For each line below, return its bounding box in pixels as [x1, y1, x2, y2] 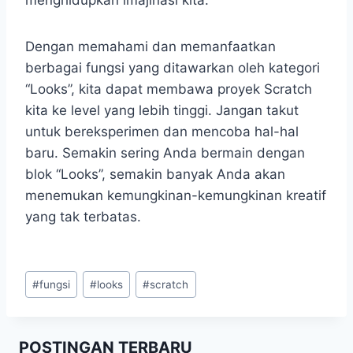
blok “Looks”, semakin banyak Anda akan [25, 165, 285, 182]
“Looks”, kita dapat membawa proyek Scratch [25, 80, 312, 97]
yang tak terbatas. [25, 208, 141, 225]
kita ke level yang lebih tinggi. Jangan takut [25, 102, 299, 118]
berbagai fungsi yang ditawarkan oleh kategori [25, 59, 320, 76]
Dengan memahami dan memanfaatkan [25, 38, 276, 54]
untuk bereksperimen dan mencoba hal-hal [25, 123, 299, 139]
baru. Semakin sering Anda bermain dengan [25, 144, 305, 161]
